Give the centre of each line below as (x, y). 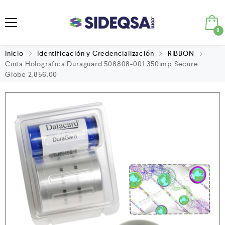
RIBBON (181, 53)
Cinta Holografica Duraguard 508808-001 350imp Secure (102, 64)
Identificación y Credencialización (96, 53)
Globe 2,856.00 (31, 74)
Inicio (14, 53)
